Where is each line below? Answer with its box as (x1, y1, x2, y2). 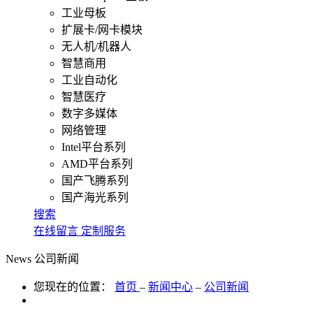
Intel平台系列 (61, 141, 126, 154)
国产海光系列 (61, 191, 129, 204)
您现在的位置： (34, 281, 112, 293)
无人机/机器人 (61, 41, 131, 53)
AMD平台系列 (61, 158, 133, 170)
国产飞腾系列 (61, 175, 129, 187)
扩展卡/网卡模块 (61, 24, 143, 36)
